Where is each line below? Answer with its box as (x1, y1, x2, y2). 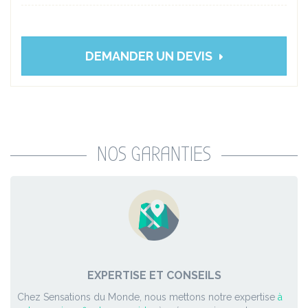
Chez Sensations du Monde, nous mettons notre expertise (17, 291, 278, 303)
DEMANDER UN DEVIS (85, 49, 212, 64)
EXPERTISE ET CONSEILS (87, 269, 221, 283)
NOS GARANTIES (97, 142, 211, 167)
